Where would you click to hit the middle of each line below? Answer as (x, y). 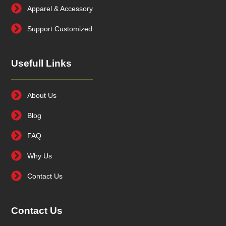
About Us (42, 96)
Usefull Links (42, 64)
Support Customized (60, 29)
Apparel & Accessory (60, 9)
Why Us (39, 156)
